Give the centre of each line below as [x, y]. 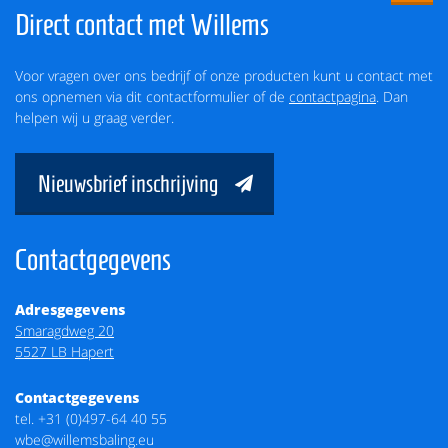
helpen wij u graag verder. [94, 117]
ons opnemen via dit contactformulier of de [152, 96]
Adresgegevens [70, 310]
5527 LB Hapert [64, 352]
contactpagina [332, 96]
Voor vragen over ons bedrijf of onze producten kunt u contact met [224, 75]
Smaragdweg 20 [64, 331]
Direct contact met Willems [142, 24]
